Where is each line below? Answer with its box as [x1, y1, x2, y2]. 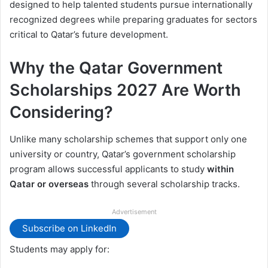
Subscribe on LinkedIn [22, 223, 117, 234]
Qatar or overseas [10, 178, 89, 190]
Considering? [10, 102, 113, 123]
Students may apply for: [10, 243, 109, 255]
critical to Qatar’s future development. [10, 29, 168, 41]
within [207, 163, 234, 175]
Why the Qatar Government [10, 58, 223, 78]
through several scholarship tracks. [89, 178, 240, 190]
